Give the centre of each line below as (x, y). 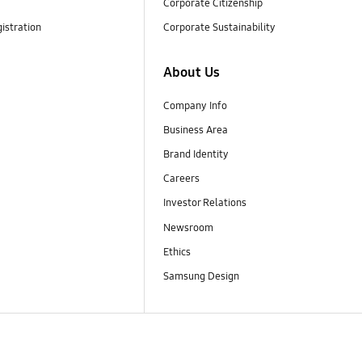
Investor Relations (206, 203)
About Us (191, 73)
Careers (181, 179)
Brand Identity (196, 155)
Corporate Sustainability (220, 27)
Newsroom (189, 227)
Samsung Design (203, 276)
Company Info (195, 106)
